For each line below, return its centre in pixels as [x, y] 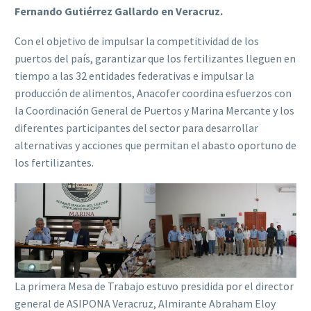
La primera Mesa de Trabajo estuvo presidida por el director [154, 286]
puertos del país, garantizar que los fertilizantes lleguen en [155, 58]
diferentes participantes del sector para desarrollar [136, 127]
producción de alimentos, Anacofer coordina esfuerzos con [153, 93]
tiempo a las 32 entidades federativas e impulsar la [134, 75]
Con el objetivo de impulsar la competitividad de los [137, 41]
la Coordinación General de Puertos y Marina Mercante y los [154, 110]
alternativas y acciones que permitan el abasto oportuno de [155, 145]
